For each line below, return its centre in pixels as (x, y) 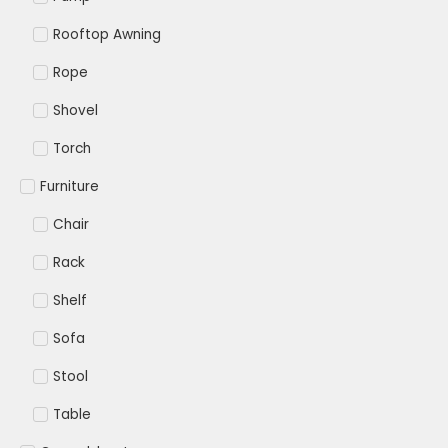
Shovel (75, 111)
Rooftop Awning (106, 35)
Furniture (69, 187)
